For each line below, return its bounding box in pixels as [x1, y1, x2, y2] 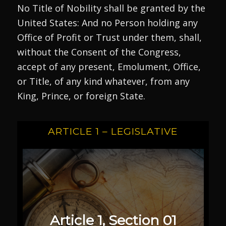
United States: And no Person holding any [17, 16, 198, 29]
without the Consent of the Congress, [17, 45, 181, 58]
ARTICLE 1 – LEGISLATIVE [48, 126, 178, 138]
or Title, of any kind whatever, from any [17, 75, 190, 87]
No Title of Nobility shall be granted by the [17, 2, 205, 14]
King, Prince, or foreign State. [17, 89, 145, 102]
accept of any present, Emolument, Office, [17, 60, 201, 73]
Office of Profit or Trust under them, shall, [17, 31, 202, 43]
